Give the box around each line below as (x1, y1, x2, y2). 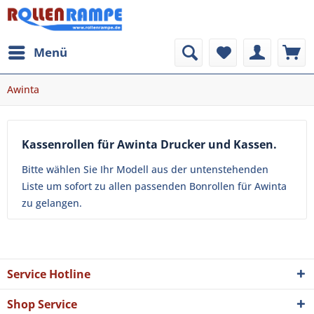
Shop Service (7, 296, 77, 312)
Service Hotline (7, 266, 90, 282)
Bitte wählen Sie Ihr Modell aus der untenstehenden (22, 163, 268, 176)
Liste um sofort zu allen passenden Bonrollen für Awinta (22, 179, 287, 193)
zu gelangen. (22, 196, 82, 210)
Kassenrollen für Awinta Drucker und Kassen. (22, 137, 277, 152)
